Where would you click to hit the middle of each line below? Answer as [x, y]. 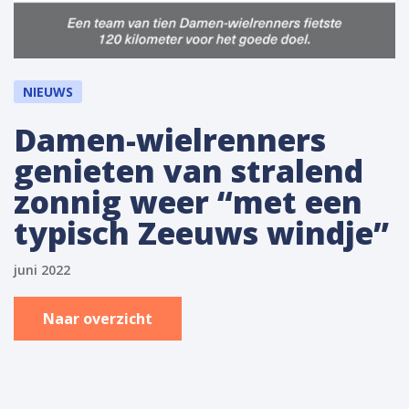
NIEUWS [48, 92]
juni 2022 [42, 270]
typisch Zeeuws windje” [201, 233]
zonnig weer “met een [188, 202]
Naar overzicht [98, 319]
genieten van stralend [189, 171]
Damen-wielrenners [170, 140]
